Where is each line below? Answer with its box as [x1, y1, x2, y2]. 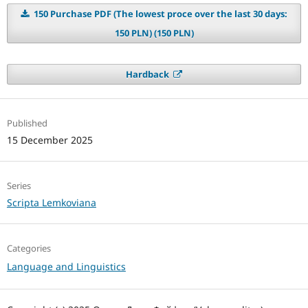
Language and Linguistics [6, 260, 126, 274]
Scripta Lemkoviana [6, 196, 96, 209]
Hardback [125, 67, 171, 80]
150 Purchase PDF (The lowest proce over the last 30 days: [31, 7, 287, 20]
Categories [6, 242, 51, 255]
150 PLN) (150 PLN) [114, 26, 194, 39]
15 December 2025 [6, 133, 93, 146]
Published [6, 116, 47, 129]
